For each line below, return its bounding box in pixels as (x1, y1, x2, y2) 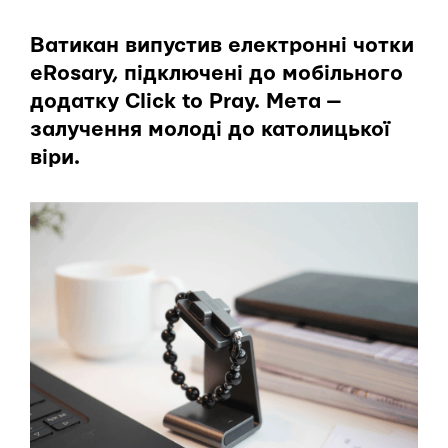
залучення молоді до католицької (30, 119, 390, 140)
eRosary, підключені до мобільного (30, 63, 403, 84)
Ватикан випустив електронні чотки (30, 35, 414, 56)
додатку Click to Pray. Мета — (30, 91, 341, 112)
